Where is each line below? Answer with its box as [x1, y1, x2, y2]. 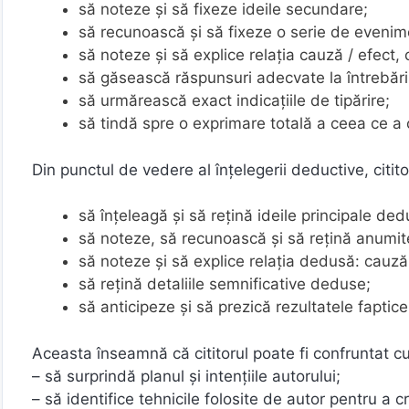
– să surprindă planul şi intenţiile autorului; [32, 366, 341, 385]
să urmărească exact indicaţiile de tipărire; [79, 91, 390, 110]
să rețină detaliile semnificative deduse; [79, 275, 371, 293]
